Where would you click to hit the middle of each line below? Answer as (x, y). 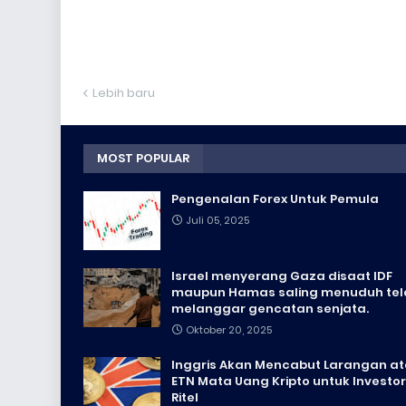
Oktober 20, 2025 (229, 329)
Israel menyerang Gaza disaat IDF (282, 275)
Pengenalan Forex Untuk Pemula (275, 198)
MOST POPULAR (143, 158)
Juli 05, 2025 (217, 220)
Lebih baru (124, 92)
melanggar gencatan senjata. (270, 308)
